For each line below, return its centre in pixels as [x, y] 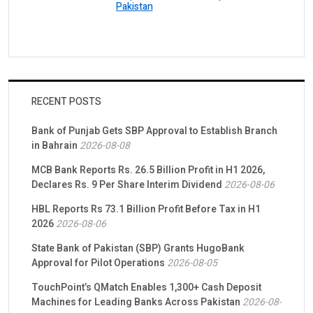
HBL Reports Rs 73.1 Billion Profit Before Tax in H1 [146, 210]
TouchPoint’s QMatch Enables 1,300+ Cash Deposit [146, 288]
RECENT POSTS [66, 102]
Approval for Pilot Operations [98, 263]
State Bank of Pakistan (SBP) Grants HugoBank [138, 249]
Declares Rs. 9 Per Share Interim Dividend [127, 185]
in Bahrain [54, 146]
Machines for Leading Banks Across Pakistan [136, 303]
